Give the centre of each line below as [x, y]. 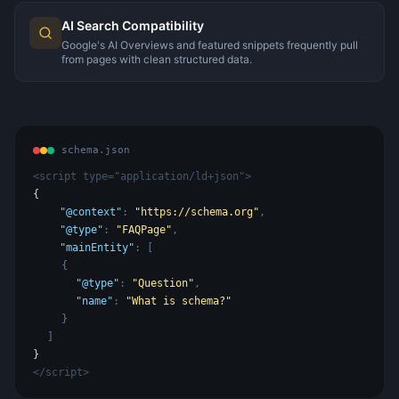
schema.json [96, 150]
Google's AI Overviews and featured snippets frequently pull [210, 45]
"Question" [163, 283]
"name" [94, 301]
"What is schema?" [179, 301]
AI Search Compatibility [133, 25]
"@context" [91, 212]
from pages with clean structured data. [157, 59]
